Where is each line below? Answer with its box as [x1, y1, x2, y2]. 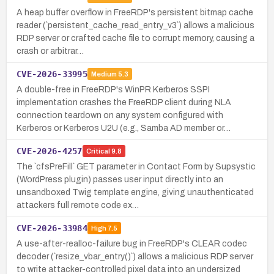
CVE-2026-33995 [17, 68, 87, 79]
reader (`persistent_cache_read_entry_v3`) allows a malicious [17, 20, 254, 30]
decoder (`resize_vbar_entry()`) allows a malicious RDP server [17, 251, 253, 261]
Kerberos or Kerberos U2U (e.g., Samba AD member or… [17, 123, 231, 133]
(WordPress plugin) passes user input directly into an [17, 174, 223, 184]
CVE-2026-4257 [17, 146, 83, 156]
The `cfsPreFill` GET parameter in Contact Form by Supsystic [17, 161, 256, 171]
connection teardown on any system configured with [17, 110, 223, 120]
